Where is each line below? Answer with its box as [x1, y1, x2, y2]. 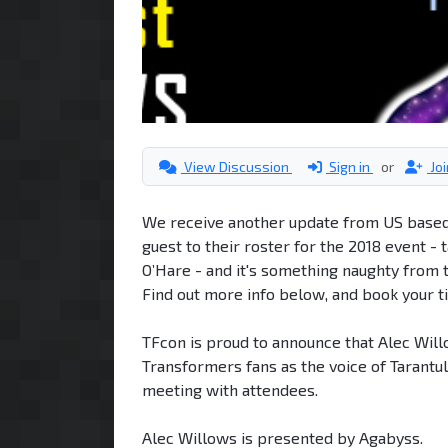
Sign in [326, 157, 373, 175]
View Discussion [181, 157, 292, 175]
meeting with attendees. [142, 379, 318, 399]
